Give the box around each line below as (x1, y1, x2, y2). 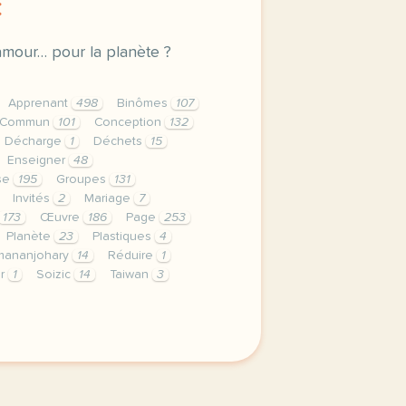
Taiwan (110, 268, 152, 281)
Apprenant (8, 97, 72, 110)
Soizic (36, 268, 74, 281)
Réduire (108, 249, 157, 262)
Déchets (93, 135, 146, 148)
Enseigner (7, 154, 69, 167)
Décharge (5, 135, 65, 148)
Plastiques (92, 230, 155, 243)
